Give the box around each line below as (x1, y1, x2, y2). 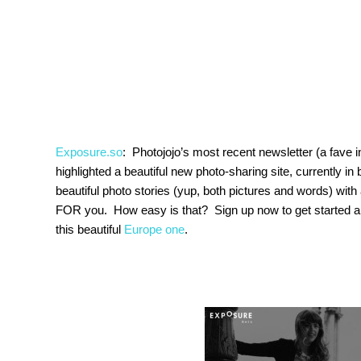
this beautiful (56, 222, 124, 236)
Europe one (124, 222, 185, 236)
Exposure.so (56, 145, 122, 159)
